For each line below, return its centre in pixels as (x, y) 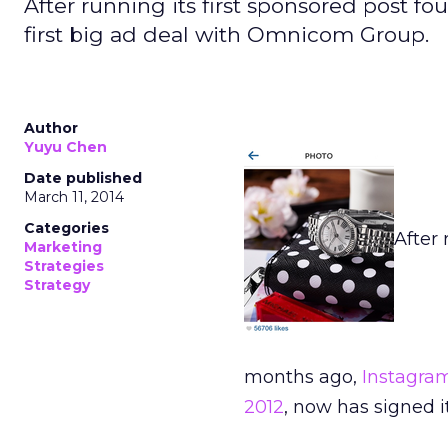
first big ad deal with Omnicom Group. (226, 34)
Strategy (57, 285)
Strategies (64, 266)
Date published (83, 178)
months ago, (303, 377)
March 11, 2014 (74, 197)
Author (51, 128)
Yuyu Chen (65, 147)
